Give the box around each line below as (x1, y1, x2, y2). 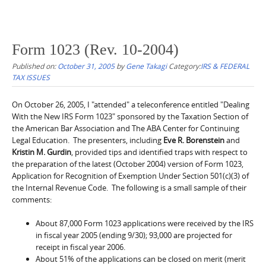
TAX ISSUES (12, 72, 50, 82)
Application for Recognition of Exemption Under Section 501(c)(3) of (12, 170, 249, 181)
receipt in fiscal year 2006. (36, 241, 125, 252)
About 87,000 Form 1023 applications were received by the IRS (36, 217, 254, 229)
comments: (12, 194, 52, 205)
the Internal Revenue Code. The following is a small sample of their (12, 182, 246, 193)
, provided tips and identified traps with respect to (71, 146, 248, 157)
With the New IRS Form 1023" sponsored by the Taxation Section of (12, 110, 248, 122)
